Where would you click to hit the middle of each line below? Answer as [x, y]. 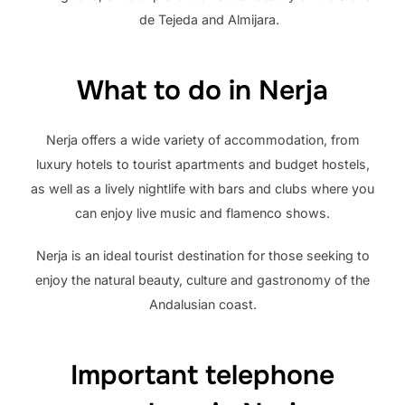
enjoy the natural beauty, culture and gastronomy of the [202, 280]
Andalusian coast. [202, 305]
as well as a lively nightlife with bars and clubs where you [202, 189]
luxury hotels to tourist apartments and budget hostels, [202, 165]
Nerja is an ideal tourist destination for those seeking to [202, 256]
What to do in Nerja [202, 91]
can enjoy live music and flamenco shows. [202, 213]
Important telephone [202, 375]
